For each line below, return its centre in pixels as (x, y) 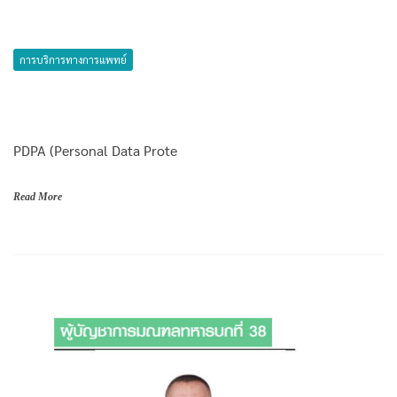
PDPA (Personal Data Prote (95, 150)
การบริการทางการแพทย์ (73, 59)
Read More (38, 196)
